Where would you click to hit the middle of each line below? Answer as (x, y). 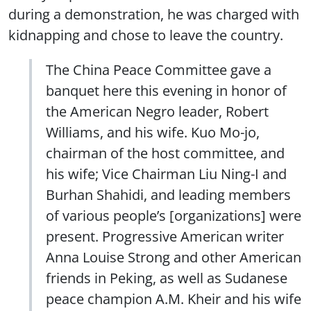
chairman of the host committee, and (165, 152)
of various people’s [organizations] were (174, 215)
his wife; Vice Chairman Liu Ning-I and (166, 173)
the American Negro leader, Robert (157, 111)
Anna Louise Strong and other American (174, 257)
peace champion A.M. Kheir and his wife (174, 298)
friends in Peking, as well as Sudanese (167, 277)
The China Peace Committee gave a (159, 69)
